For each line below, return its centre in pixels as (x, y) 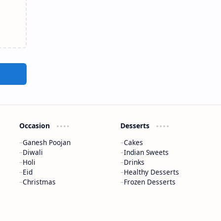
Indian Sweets (146, 152)
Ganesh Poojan (47, 142)
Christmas (39, 182)
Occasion (36, 125)
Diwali (33, 152)
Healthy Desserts (151, 172)
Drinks (134, 162)
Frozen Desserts (149, 182)
